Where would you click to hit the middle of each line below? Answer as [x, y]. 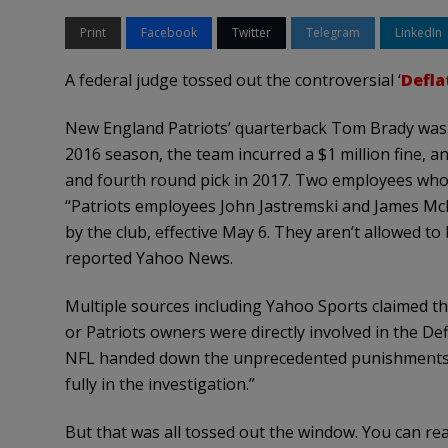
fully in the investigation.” [159, 384]
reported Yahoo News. [148, 258]
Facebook [168, 32]
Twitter [251, 32]
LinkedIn [418, 32]
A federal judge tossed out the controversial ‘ [232, 80]
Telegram [332, 32]
